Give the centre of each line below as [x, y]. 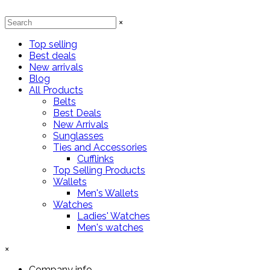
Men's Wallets [108, 193]
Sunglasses [78, 136]
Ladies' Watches [114, 216]
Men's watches [110, 228]
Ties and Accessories [100, 147]
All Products [56, 90]
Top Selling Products [99, 170]
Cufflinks [96, 159]
